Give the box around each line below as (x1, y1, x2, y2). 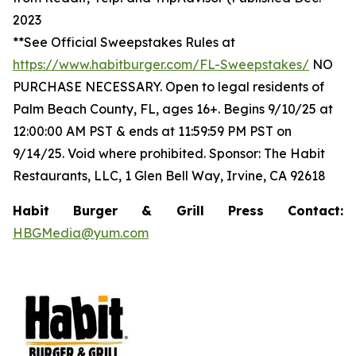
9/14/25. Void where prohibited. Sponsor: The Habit (13, 145, 325, 161)
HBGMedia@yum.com (13, 224, 149, 241)
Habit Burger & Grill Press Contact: (13, 202, 343, 219)
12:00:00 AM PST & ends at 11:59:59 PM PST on (13, 122, 292, 139)
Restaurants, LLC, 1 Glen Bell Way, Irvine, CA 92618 (13, 167, 326, 184)
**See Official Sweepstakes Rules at (13, 33, 235, 50)
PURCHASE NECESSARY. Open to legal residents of (13, 78, 324, 95)
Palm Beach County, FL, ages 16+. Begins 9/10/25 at (13, 100, 333, 117)
